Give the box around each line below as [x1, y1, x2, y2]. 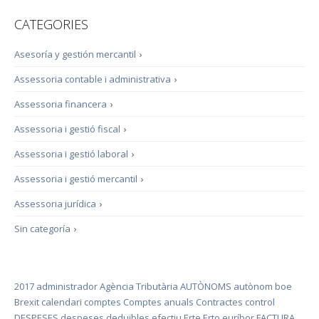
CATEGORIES [14, 16, 88, 33]
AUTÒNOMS [180, 280, 231, 293]
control [245, 296, 275, 308]
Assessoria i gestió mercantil [14, 172, 137, 185]
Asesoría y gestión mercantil [14, 48, 136, 61]
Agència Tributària [100, 280, 178, 293]
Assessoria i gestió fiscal [14, 122, 120, 135]
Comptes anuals [123, 296, 194, 308]
